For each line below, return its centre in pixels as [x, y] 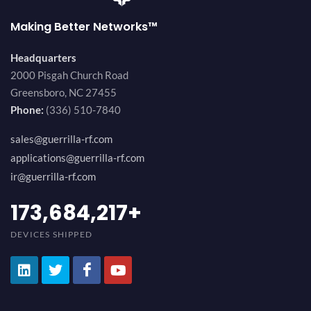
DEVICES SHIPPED [51, 234]
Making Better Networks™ [84, 27]
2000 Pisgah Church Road [69, 75]
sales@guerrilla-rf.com [61, 139]
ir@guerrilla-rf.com [53, 177]
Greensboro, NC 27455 [64, 93]
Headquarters [43, 58]
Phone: [27, 110]
